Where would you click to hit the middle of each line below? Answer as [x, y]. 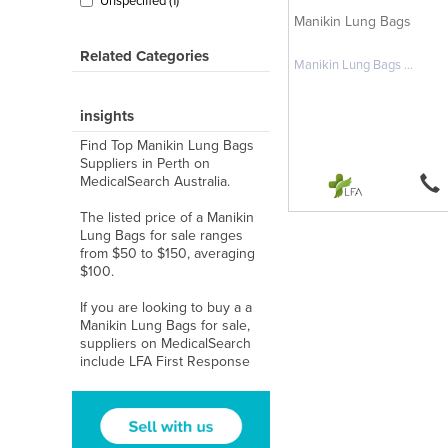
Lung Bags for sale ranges [161, 235]
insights [107, 116]
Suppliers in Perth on [145, 163]
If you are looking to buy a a [166, 307]
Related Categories [144, 56]
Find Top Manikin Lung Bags [167, 145]
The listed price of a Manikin [167, 217]
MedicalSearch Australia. [155, 181]
